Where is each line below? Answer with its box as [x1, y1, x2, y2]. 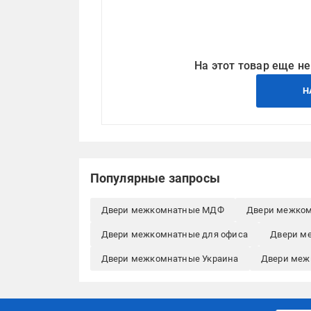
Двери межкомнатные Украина [101, 253, 239, 264]
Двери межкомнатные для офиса [101, 229, 249, 240]
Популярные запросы [90, 171, 221, 186]
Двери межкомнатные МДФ [101, 205, 224, 216]
